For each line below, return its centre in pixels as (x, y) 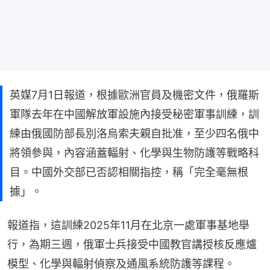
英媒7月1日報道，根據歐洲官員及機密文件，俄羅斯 (134, 95)
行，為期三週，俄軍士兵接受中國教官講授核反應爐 (132, 244)
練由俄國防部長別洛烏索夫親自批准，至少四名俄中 (134, 133)
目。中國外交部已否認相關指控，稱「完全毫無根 (129, 172)
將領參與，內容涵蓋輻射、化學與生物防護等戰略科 (134, 152)
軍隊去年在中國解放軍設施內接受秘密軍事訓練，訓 (134, 114)
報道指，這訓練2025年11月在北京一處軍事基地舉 (128, 225)
